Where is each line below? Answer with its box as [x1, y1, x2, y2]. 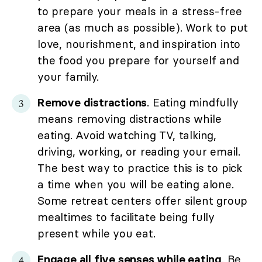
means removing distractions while [37, 112, 222, 126]
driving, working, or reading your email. [37, 144, 240, 159]
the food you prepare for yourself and [37, 53, 239, 68]
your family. [37, 70, 99, 84]
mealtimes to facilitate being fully [37, 210, 215, 225]
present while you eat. [37, 226, 156, 241]
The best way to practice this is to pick [37, 161, 242, 175]
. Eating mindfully [147, 95, 239, 110]
